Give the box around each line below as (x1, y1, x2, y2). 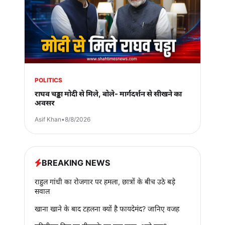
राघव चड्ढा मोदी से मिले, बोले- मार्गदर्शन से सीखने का (35, 88, 182, 98)
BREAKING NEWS (42, 157, 110, 168)
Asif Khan (35, 115, 61, 123)
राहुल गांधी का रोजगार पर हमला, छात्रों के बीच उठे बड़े (35, 177, 175, 186)
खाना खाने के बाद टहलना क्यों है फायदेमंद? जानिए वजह (35, 204, 179, 213)
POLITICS (35, 76, 62, 84)
